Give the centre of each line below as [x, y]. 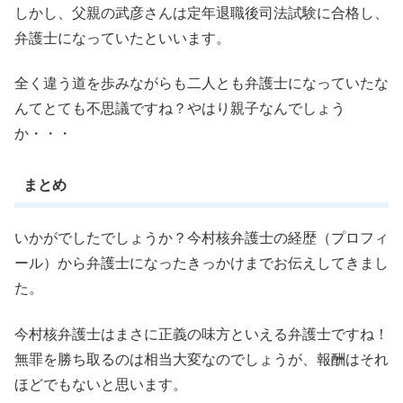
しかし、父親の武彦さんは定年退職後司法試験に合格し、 [201, 13]
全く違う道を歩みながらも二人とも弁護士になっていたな [201, 84]
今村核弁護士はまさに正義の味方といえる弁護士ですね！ [201, 334]
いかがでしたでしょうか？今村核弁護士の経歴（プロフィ [201, 238]
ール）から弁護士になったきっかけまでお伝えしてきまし [201, 264]
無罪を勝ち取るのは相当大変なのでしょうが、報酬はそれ [201, 359]
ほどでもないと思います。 [101, 384]
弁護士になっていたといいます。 [122, 38]
